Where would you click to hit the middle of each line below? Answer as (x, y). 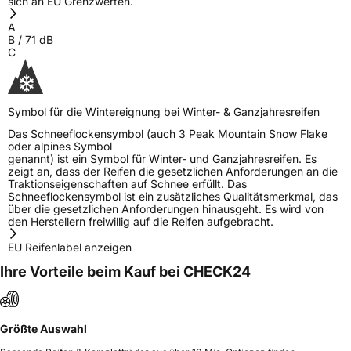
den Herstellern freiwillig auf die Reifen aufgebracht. (141, 221)
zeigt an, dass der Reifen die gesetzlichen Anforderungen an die (173, 171)
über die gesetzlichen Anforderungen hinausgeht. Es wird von (166, 208)
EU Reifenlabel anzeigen (70, 247)
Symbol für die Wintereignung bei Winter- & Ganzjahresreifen (164, 111)
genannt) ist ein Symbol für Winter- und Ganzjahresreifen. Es (162, 158)
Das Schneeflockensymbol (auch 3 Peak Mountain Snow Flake (168, 133)
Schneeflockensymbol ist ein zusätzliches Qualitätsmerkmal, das (173, 196)
